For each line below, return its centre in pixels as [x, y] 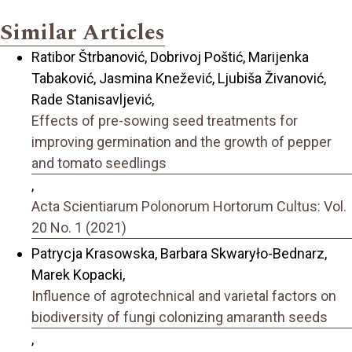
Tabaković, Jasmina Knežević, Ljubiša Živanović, [179, 79]
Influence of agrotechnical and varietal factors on [184, 295]
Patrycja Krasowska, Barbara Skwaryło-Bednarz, [179, 253]
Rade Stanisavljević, [93, 100]
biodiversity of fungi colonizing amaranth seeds [180, 317]
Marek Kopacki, [78, 274]
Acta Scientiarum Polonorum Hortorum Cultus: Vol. [189, 207]
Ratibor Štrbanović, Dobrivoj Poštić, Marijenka [170, 57]
